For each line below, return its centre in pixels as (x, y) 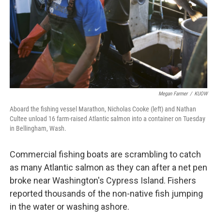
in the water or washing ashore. (70, 207)
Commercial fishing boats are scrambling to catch (105, 154)
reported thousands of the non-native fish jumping (106, 194)
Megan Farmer (173, 94)
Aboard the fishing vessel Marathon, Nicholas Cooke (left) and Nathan (103, 109)
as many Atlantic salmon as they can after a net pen (108, 167)
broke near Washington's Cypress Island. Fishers (103, 180)
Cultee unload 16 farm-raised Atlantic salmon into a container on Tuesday (108, 119)
